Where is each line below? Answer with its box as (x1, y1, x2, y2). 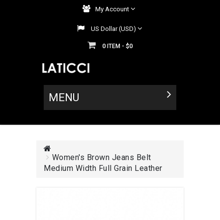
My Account (95, 5, 129, 13)
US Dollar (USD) (91, 25, 136, 32)
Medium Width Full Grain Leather (44, 163, 163, 173)
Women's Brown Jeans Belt (52, 152, 151, 162)
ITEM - (107, 43, 126, 50)
